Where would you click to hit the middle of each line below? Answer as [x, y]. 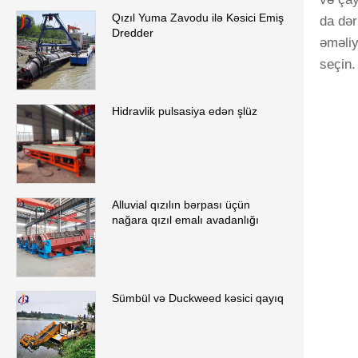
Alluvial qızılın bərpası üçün [181, 205]
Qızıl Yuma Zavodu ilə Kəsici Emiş [198, 18]
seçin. [338, 65]
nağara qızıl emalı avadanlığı [185, 220]
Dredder [133, 33]
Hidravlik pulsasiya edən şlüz [185, 111]
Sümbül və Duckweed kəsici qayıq [198, 298]
